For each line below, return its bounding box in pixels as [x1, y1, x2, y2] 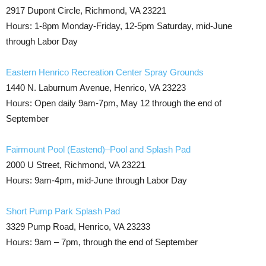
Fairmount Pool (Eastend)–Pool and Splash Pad [6, 144, 191, 154]
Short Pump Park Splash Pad [6, 206, 120, 216]
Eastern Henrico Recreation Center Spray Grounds [6, 67, 204, 77]
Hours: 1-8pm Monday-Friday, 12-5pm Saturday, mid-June [6, 21, 232, 31]
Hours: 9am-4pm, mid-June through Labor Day [6, 175, 187, 185]
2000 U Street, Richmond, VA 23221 [6, 160, 145, 170]
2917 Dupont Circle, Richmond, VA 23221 [6, 5, 166, 15]
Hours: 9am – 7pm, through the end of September [6, 237, 198, 247]
